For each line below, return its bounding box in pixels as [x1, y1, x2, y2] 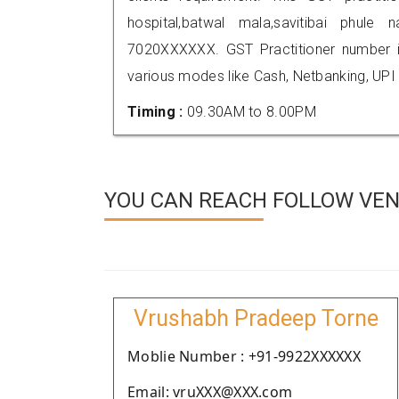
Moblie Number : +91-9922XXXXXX [127, 346, 361, 366]
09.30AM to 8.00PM [186, 103, 316, 120]
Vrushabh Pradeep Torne [133, 305, 379, 331]
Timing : [127, 103, 187, 120]
